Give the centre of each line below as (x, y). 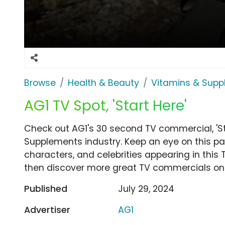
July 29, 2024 (146, 189)
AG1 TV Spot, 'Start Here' (105, 105)
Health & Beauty (103, 83)
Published (46, 189)
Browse (40, 83)
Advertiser (47, 210)
